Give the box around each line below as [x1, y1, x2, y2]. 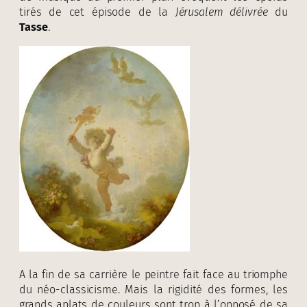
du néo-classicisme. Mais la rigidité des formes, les [19, 282, 288, 296]
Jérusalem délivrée [175, 5, 268, 19]
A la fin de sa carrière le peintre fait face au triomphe [19, 267, 288, 281]
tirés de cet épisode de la [19, 5, 175, 19]
